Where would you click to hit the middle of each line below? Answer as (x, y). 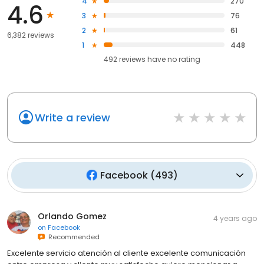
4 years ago (235, 218)
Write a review (72, 117)
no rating (184, 59)
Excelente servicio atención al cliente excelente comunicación (126, 253)
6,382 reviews (31, 35)
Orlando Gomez (72, 216)
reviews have (143, 59)
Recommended (72, 237)
